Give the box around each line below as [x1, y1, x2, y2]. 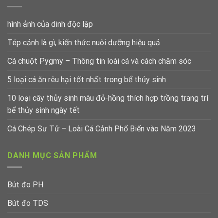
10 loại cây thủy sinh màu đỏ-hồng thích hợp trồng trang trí [7, 93, 208, 103]
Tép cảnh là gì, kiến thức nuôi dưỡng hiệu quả [7, 37, 160, 47]
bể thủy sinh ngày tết [7, 105, 80, 115]
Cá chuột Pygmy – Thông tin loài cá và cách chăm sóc [7, 56, 191, 66]
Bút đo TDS [7, 199, 48, 208]
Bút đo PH [7, 180, 43, 190]
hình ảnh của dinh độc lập [7, 19, 93, 29]
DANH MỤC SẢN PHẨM [7, 150, 97, 160]
